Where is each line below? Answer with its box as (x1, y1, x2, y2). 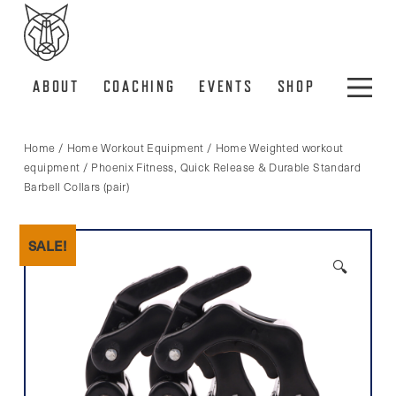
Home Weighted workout (215, 140, 344, 156)
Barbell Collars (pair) (24, 179, 130, 194)
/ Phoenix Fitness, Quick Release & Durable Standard (80, 159, 362, 175)
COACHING (103, 77, 176, 95)
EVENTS (199, 77, 254, 95)
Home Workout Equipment (66, 140, 204, 156)
